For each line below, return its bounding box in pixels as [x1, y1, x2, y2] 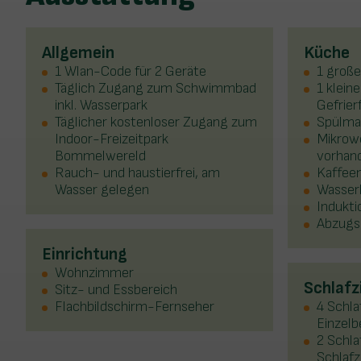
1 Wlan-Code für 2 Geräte [55, 63, 206, 81]
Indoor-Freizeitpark [55, 131, 168, 148]
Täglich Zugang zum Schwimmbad [55, 80, 256, 98]
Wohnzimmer [55, 264, 134, 282]
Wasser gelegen [55, 181, 149, 199]
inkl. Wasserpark [55, 97, 147, 114]
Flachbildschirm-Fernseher [55, 298, 214, 316]
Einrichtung [42, 244, 127, 265]
